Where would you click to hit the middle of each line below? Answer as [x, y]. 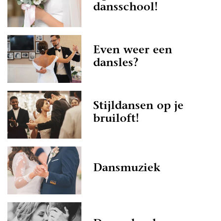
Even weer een [133, 51]
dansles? [116, 63]
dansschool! [126, 8]
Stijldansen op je [138, 106]
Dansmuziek [127, 168]
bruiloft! [116, 119]
